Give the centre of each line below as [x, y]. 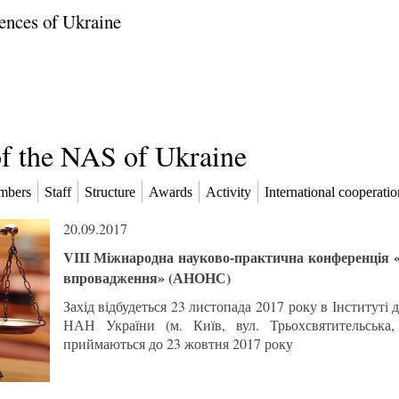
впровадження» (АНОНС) [147, 277]
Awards [171, 192]
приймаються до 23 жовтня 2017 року [178, 343]
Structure [110, 192]
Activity [228, 192]
